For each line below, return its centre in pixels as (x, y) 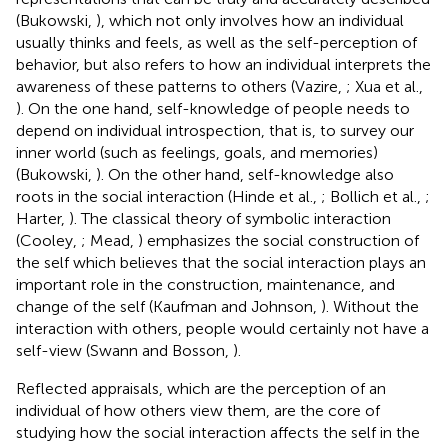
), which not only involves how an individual (250, 20)
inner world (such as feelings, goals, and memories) (197, 152)
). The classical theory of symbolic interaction (230, 218)
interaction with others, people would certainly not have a (222, 328)
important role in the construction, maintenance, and (205, 284)
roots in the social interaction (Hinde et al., (168, 196)
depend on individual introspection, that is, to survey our (215, 130)
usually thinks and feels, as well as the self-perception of (216, 42)
